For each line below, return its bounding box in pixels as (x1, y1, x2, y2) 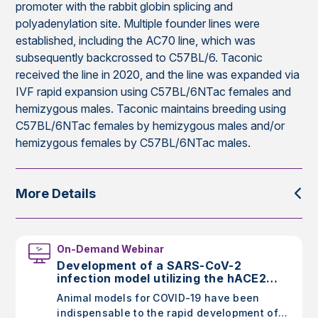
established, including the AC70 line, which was (16, 33, 256, 48)
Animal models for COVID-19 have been (57, 292, 260, 305)
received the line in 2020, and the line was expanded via (16, 67, 300, 82)
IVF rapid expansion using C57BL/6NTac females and (16, 84, 292, 99)
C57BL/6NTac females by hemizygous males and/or (16, 119, 285, 133)
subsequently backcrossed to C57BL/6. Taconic (16, 50, 263, 65)
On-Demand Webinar (57, 243, 165, 256)
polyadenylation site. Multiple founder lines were (16, 16, 261, 31)
